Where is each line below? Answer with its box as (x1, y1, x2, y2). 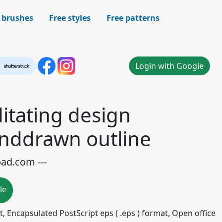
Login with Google (135, 60, 204, 71)
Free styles (49, 12, 91, 23)
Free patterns (107, 12, 160, 23)
